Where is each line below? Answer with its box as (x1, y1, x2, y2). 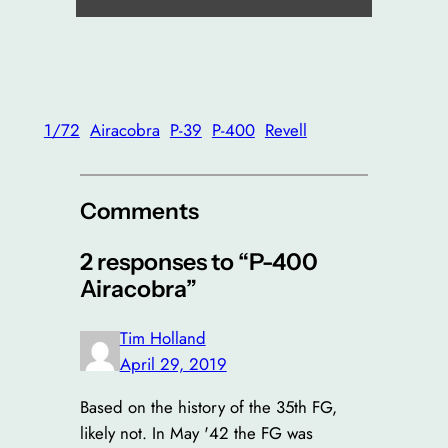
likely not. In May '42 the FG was (79, 421, 313, 446)
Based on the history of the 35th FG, (79, 395, 337, 420)
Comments (79, 196, 199, 225)
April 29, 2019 (119, 352, 227, 377)
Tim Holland (119, 326, 206, 351)
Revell (264, 117, 307, 142)
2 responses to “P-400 (79, 247, 318, 277)
